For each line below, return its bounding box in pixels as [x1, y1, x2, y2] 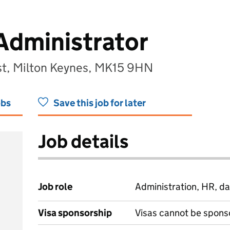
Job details [38, 130, 128, 153]
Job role [38, 181, 72, 193]
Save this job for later [53, 97, 146, 109]
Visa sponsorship [38, 207, 112, 219]
